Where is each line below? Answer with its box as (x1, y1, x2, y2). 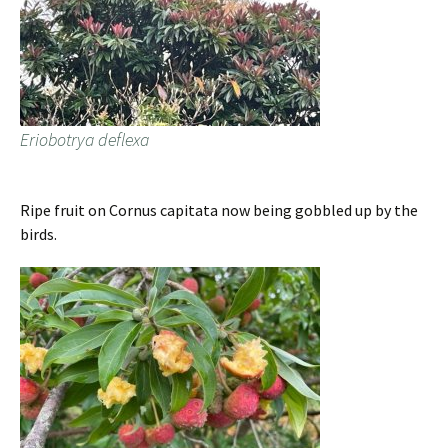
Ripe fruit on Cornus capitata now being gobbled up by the (20, 200, 418, 221)
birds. (20, 224, 57, 245)
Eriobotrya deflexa (20, 128, 149, 152)
